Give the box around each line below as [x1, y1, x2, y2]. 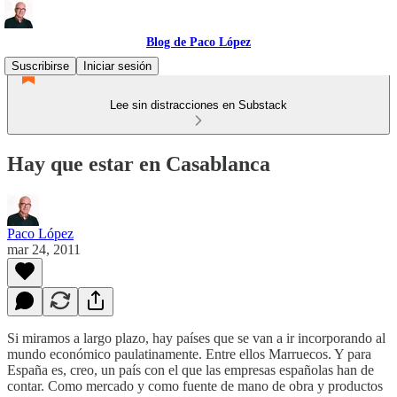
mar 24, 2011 [7, 241, 81, 257]
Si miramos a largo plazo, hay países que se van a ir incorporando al [7, 330, 385, 346]
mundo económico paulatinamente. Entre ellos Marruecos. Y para [7, 346, 371, 362]
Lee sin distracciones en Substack [110, 98, 287, 112]
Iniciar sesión [83, 59, 152, 73]
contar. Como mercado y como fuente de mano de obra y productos [7, 378, 383, 393]
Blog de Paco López [146, 35, 251, 49]
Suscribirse [12, 59, 69, 73]
